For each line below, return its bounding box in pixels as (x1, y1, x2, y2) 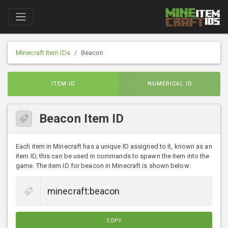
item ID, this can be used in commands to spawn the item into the (16, 152, 210, 160)
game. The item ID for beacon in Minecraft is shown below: (16, 162, 191, 170)
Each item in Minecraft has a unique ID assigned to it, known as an (16, 142, 212, 151)
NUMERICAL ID (147, 80, 192, 88)
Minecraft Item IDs (16, 49, 70, 57)
